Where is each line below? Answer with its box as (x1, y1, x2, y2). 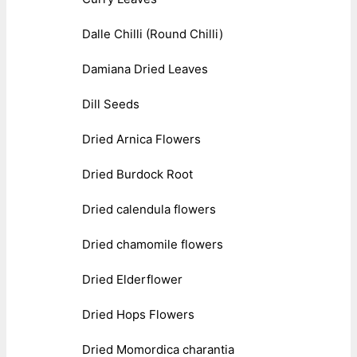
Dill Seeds (82, 96, 139, 112)
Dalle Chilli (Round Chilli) (82, 25, 223, 41)
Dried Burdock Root (82, 166, 193, 182)
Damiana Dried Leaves (82, 61, 208, 76)
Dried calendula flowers (82, 201, 216, 217)
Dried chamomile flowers (82, 236, 223, 252)
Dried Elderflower (82, 271, 182, 287)
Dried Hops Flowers (82, 306, 194, 322)
